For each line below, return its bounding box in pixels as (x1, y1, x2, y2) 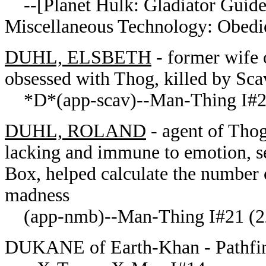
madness (5, 185, 69, 205)
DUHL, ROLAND (5, 121, 146, 141)
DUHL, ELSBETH (5, 47, 151, 68)
